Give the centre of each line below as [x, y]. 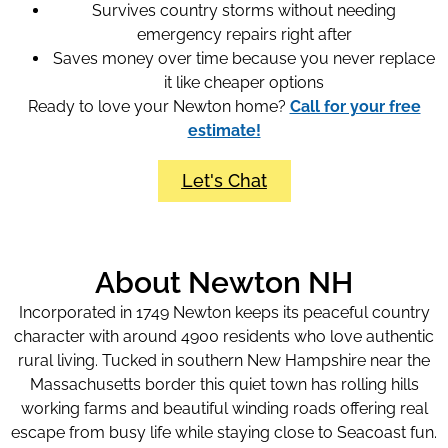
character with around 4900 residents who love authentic [224, 337]
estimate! [224, 130]
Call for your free [355, 106]
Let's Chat [224, 181]
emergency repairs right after [244, 34]
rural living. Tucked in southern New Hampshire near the [224, 361]
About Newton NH [224, 283]
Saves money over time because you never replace [244, 58]
